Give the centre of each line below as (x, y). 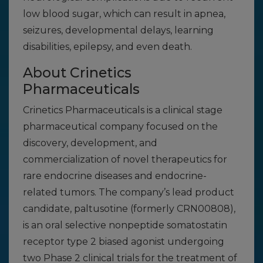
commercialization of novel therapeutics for (125, 159)
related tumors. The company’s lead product (129, 192)
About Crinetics (77, 73)
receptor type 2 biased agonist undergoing (124, 242)
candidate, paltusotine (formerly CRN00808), (129, 209)
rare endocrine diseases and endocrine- (115, 176)
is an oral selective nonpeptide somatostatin (125, 225)
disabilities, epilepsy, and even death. (107, 47)
